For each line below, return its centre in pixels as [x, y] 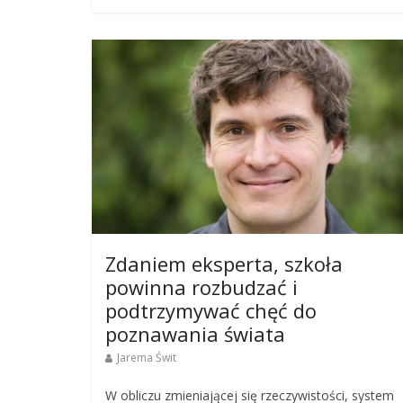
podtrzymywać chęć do [211, 311]
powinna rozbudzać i [201, 287]
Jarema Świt [147, 358]
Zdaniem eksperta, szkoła [224, 264]
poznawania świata [195, 334]
